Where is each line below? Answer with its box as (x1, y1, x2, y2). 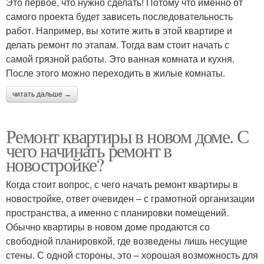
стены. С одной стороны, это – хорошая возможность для (6, 248, 258, 262)
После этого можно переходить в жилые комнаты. (6, 66, 225, 80)
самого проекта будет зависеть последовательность (6, 9, 233, 24)
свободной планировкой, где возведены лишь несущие (6, 234, 247, 248)
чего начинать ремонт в (6, 137, 171, 163)
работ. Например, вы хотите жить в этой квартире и (6, 24, 232, 38)
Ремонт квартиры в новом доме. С (6, 123, 249, 149)
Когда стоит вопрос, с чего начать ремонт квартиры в (6, 177, 238, 192)
